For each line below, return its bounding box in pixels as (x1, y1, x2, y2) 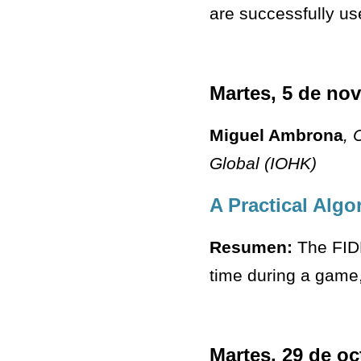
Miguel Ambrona (210, 126, 343, 145)
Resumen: (210, 238, 293, 257)
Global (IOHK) (210, 154, 317, 173)
